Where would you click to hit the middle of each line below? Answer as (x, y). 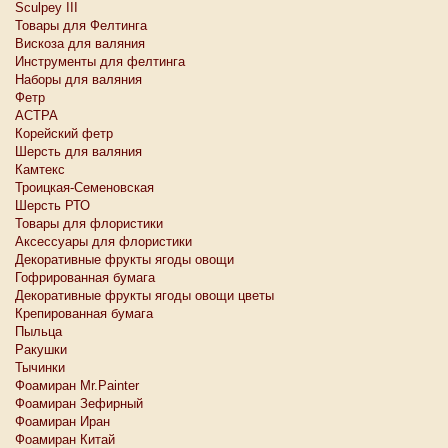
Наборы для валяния (78, 79)
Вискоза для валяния (80, 43)
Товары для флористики (89, 223)
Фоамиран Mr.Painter (77, 385)
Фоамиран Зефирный (79, 403)
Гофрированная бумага (85, 277)
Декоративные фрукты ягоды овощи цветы (144, 295)
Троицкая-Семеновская (84, 187)
